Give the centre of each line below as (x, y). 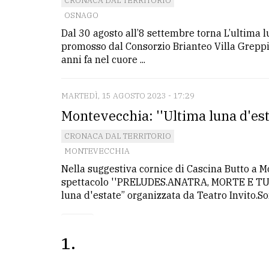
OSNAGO (81, 16)
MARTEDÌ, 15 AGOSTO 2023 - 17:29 (128, 96)
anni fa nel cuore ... (103, 60)
